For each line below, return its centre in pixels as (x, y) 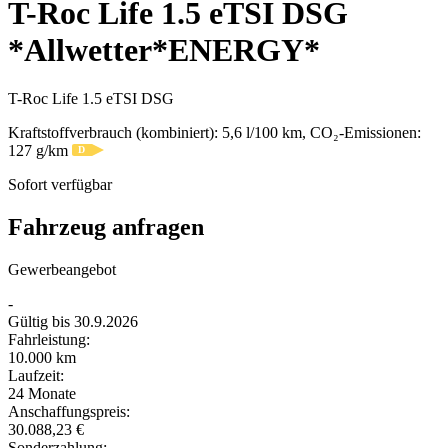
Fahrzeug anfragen (106, 226)
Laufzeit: (36, 375)
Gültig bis (41, 321)
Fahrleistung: (49, 339)
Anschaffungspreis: (69, 411)
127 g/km (38, 151)
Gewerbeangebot (62, 269)
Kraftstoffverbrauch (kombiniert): (113, 133)
